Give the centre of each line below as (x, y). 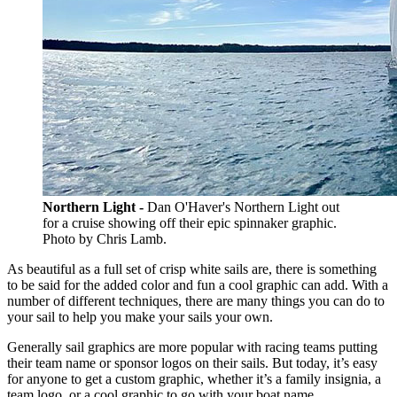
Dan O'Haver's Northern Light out (243, 206)
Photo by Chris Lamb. (105, 238)
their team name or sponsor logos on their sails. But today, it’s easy (192, 362)
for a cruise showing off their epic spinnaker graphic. (190, 222)
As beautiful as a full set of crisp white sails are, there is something (192, 269)
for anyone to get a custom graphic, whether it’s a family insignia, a (194, 378)
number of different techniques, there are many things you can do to (196, 300)
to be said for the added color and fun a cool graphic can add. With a (198, 284)
